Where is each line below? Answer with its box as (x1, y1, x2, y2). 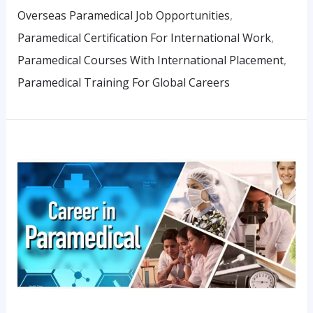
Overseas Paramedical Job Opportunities (17, 8, 230, 24)
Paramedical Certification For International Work (17, 30, 271, 46)
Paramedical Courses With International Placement (17, 52, 284, 68)
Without (16, 229, 59, 245)
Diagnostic (16, 184, 73, 201)
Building (16, 140, 60, 156)
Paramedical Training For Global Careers (17, 75, 230, 91)
